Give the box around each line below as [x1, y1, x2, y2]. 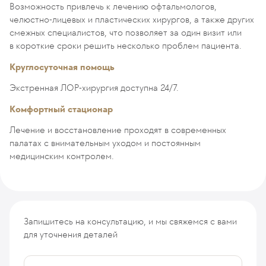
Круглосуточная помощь [9, 61, 115, 72]
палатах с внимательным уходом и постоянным [9, 137, 201, 148]
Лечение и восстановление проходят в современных [9, 124, 226, 135]
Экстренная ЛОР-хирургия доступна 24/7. [9, 82, 179, 93]
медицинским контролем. [9, 150, 114, 161]
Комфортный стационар [9, 103, 113, 115]
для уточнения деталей [24, 229, 118, 240]
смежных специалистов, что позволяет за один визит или [9, 27, 242, 38]
